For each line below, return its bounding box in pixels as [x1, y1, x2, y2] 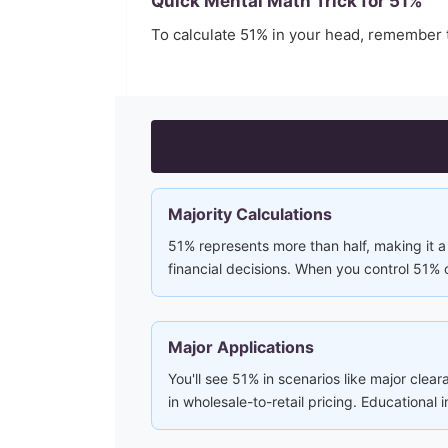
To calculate [151, 25, 240, 44]
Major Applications [168, 337, 314, 357]
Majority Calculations [168, 204, 332, 224]
